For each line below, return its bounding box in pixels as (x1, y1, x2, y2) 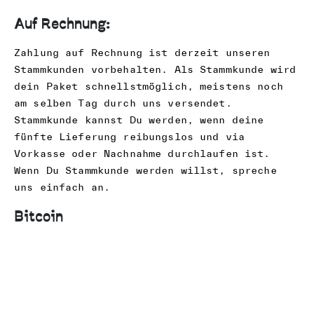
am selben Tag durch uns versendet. (14, 97, 232, 109)
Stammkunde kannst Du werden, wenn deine (14, 114, 264, 125)
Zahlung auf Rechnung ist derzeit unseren (14, 46, 271, 58)
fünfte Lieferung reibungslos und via (14, 130, 245, 142)
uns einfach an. (14, 181, 111, 193)
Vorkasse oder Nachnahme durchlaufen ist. (14, 147, 271, 159)
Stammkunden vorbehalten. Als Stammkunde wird (14, 63, 296, 75)
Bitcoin (14, 210, 63, 225)
